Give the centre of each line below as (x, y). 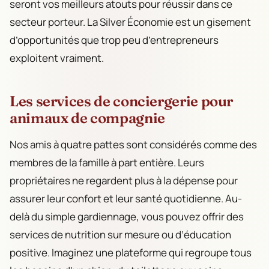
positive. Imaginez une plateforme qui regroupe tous (131, 252)
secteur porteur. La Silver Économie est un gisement (130, 22)
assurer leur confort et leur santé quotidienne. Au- (126, 198)
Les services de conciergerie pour (122, 101)
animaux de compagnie (87, 118)
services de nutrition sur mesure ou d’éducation (120, 234)
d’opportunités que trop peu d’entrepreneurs (114, 40)
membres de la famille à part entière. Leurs (107, 162)
